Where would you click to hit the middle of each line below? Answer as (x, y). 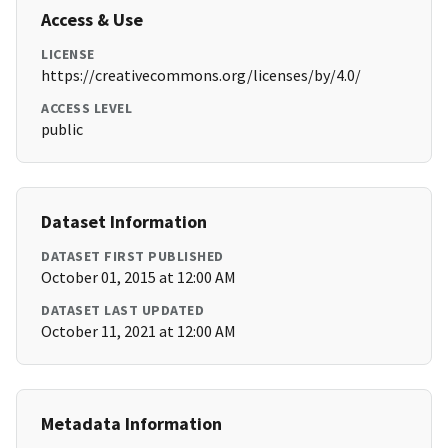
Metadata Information (131, 424)
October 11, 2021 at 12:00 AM (138, 331)
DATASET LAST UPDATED (122, 310)
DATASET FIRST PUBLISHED (132, 256)
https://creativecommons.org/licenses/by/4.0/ (201, 75)
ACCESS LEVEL (86, 108)
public (62, 129)
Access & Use (92, 20)
